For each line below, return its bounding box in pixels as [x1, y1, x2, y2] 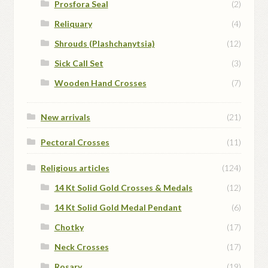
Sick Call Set [54, 57, 103, 68]
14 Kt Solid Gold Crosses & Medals [54, 182, 193, 193]
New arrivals [40, 111, 90, 122]
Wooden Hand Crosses [54, 77, 147, 88]
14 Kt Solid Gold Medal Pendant [54, 202, 182, 212]
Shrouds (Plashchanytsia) [54, 38, 155, 48]
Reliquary [54, 18, 92, 29]
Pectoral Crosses [40, 137, 109, 148]
